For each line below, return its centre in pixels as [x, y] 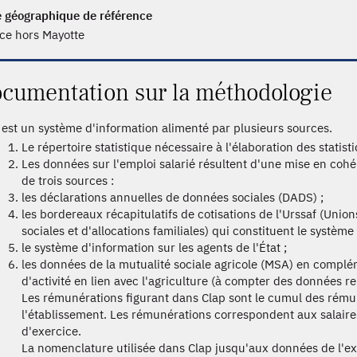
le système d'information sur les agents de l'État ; [155, 247]
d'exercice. [52, 331]
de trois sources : [68, 180]
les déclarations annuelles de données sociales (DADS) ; [173, 197]
